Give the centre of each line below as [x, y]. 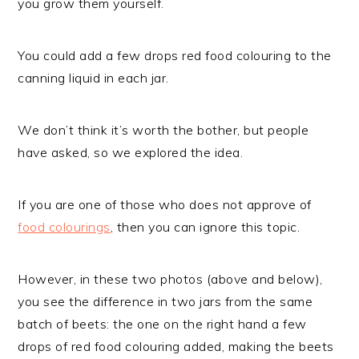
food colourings [64, 227]
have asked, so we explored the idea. [131, 153]
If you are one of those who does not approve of [165, 205]
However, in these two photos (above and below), [170, 279]
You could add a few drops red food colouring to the [175, 56]
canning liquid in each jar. [93, 78]
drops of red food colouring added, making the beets [176, 347]
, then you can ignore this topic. [205, 227]
